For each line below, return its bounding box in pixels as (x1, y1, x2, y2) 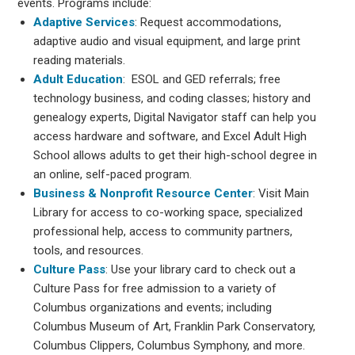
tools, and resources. (33, 242, 144, 258)
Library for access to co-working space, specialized (33, 204, 303, 219)
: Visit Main (253, 185, 310, 200)
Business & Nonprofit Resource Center (33, 185, 254, 200)
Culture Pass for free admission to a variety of (33, 281, 277, 296)
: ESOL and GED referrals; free (123, 71, 281, 86)
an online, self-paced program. (33, 166, 193, 181)
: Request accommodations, (135, 14, 282, 29)
